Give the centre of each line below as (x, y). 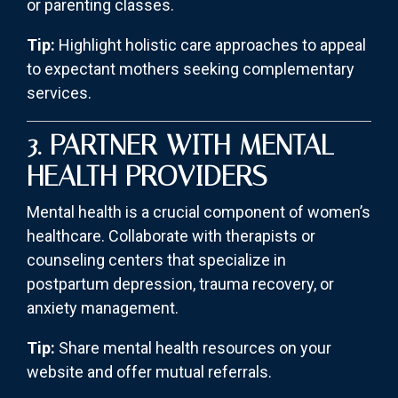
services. (59, 93)
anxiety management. (103, 308)
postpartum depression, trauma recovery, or (180, 284)
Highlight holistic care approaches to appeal (211, 45)
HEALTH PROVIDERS (147, 176)
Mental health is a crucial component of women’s (199, 212)
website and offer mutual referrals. (149, 372)
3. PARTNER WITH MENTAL (180, 145)
